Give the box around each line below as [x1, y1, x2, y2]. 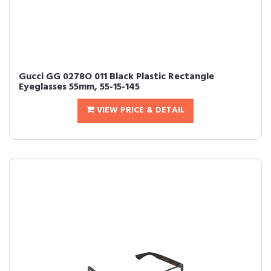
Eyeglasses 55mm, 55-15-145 [19, 79, 140, 95]
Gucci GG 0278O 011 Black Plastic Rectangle [19, 69, 214, 85]
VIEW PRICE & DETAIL [94, 103, 184, 117]
